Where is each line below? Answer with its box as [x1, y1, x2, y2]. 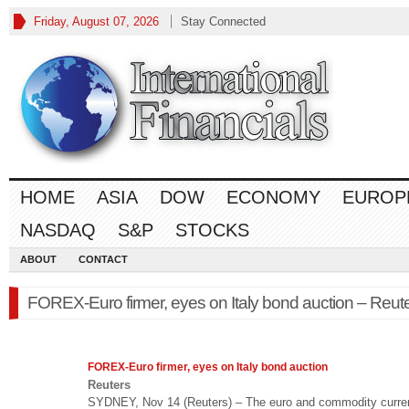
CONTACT [79, 254, 128, 265]
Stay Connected [181, 15, 266, 28]
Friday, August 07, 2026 [34, 15, 159, 28]
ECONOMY [226, 187, 320, 207]
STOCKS [175, 220, 249, 240]
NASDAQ [20, 220, 96, 240]
